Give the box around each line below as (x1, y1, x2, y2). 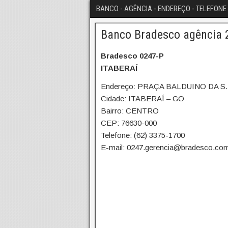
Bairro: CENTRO (101, 106, 159, 115)
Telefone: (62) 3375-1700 (101, 131, 185, 139)
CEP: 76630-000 (101, 119, 157, 127)
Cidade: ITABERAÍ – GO (101, 94, 184, 103)
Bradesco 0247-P (101, 51, 164, 60)
